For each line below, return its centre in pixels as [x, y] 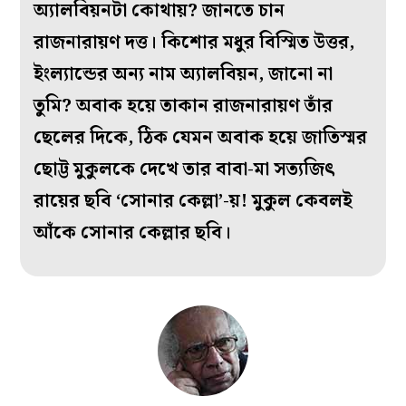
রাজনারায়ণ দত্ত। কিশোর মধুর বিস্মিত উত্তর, [194, 42]
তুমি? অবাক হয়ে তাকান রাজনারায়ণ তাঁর [184, 106]
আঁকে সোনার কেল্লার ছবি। [133, 232]
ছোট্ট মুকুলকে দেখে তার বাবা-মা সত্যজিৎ [185, 169]
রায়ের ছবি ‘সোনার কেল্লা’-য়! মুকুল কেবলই [193, 201]
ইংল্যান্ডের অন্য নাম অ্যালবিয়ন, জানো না [184, 74]
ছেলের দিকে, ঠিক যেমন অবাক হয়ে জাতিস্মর [201, 137]
